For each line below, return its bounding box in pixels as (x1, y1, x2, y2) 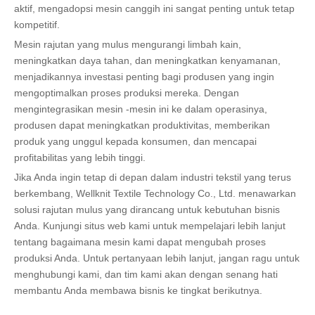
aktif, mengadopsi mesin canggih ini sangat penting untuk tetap (14, 2, 295, 14)
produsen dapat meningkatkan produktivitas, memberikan (14, 119, 270, 131)
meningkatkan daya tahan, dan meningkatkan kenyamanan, (14, 54, 281, 66)
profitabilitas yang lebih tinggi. (14, 151, 146, 163)
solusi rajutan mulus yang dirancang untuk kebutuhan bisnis (14, 203, 280, 215)
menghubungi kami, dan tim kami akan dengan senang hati (14, 268, 278, 280)
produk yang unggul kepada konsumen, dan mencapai (14, 135, 257, 147)
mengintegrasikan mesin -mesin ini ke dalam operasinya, (14, 103, 267, 115)
